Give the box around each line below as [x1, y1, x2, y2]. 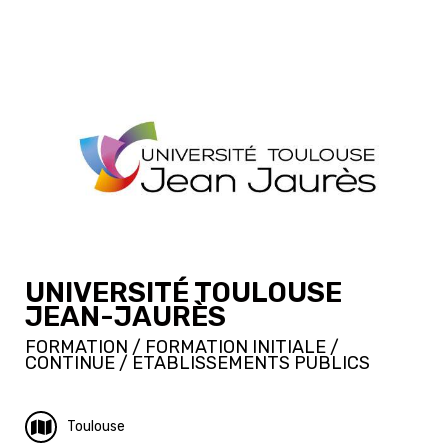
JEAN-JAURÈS [25, 299, 226, 333]
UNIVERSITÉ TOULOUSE [25, 275, 342, 309]
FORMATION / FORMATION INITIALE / [25, 335, 339, 358]
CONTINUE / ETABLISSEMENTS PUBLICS [25, 351, 370, 374]
